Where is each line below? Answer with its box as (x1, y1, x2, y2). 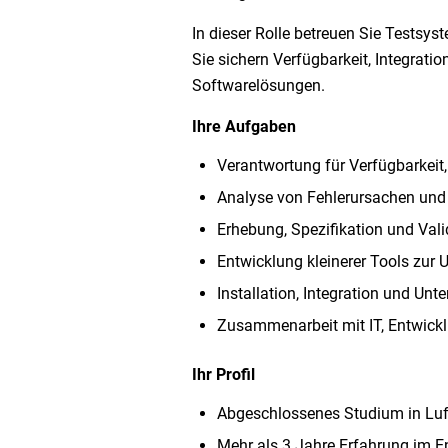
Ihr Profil (192, 364, 255, 384)
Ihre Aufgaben (192, 116, 296, 136)
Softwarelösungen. (192, 75, 325, 95)
